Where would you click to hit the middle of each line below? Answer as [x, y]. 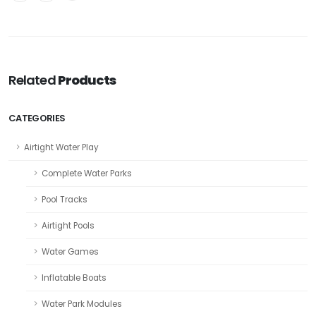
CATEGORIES [37, 118]
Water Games [70, 251]
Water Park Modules [82, 304]
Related [33, 80]
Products [87, 80]
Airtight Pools [68, 225]
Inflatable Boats [74, 278]
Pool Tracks [65, 199]
